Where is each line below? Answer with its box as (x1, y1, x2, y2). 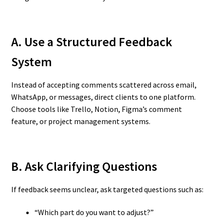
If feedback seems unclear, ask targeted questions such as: (11, 184, 203, 194)
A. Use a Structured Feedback (11, 34, 172, 50)
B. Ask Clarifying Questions (11, 158, 157, 174)
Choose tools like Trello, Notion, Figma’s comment (11, 104, 182, 114)
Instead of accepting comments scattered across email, (11, 80, 197, 90)
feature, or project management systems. (11, 116, 150, 127)
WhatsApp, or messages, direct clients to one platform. (11, 92, 196, 102)
